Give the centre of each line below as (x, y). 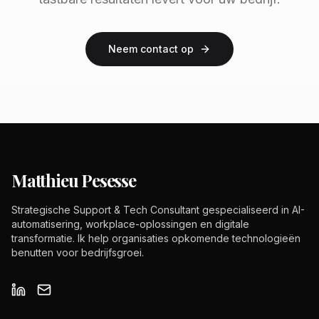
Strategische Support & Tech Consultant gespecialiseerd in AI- (158, 210)
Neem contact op (151, 49)
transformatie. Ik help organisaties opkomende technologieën (156, 238)
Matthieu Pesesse (74, 180)
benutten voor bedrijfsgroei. (78, 252)
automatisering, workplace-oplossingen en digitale (130, 224)
